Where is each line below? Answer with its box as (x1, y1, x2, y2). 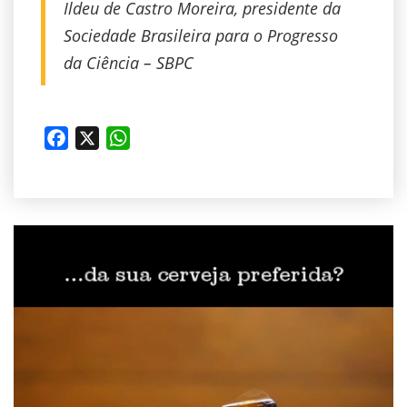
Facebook (68, 128, 134, 149)
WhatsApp (130, 128, 201, 149)
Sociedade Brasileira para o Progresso (64, 25, 338, 47)
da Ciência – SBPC (64, 52, 194, 74)
